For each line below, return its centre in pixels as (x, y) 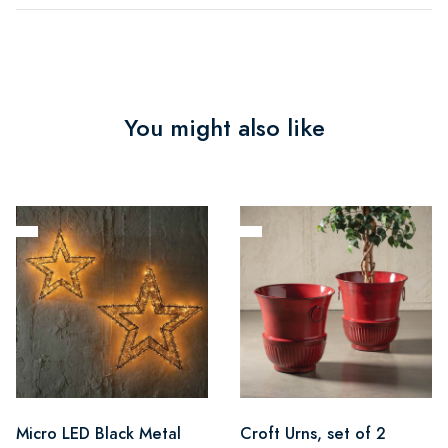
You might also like (224, 127)
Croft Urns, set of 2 (313, 433)
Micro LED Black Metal (98, 433)
